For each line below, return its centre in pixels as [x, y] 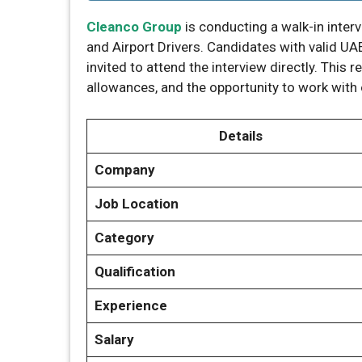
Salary [114, 339]
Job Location [136, 203]
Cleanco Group [134, 27]
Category [124, 237]
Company [144, 169]
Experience [130, 305]
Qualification [135, 271]
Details [241, 135]
